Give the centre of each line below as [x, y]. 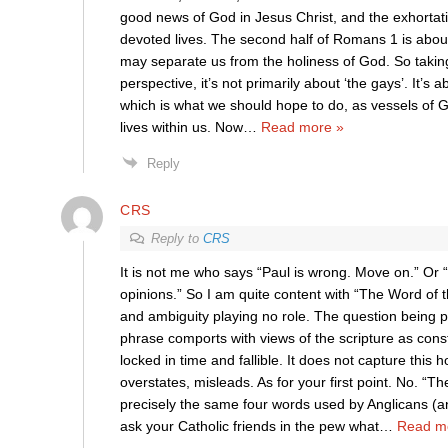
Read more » [302, 127]
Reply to [176, 238]
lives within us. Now [181, 127]
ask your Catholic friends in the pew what [249, 426]
